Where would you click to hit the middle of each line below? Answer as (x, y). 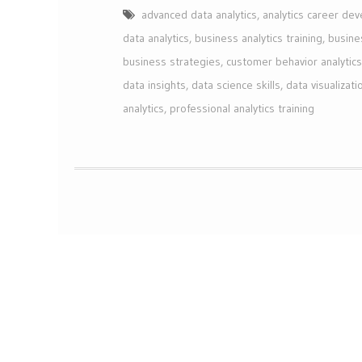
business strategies (172, 62)
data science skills (236, 85)
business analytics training (259, 38)
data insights (154, 85)
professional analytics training (242, 109)
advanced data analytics (199, 15)
